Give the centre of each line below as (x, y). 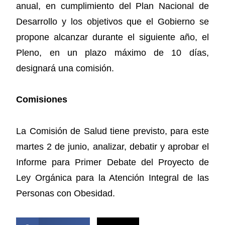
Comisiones (42, 100)
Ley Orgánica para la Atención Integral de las (113, 178)
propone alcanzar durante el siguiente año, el (113, 37)
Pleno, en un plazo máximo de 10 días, (113, 52)
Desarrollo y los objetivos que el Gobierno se (113, 21)
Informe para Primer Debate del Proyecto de (113, 162)
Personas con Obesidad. (66, 193)
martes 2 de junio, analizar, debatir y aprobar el (113, 146)
